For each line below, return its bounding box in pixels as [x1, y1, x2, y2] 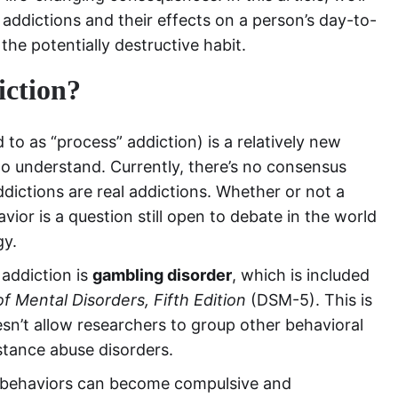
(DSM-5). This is [246, 291, 372, 309]
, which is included [232, 266, 370, 284]
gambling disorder [92, 266, 232, 284]
